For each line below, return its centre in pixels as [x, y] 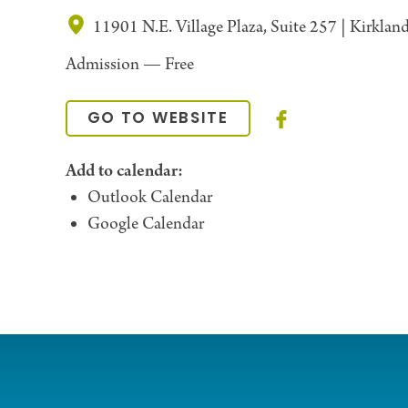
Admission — [113, 66]
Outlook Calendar [149, 199]
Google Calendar [145, 225]
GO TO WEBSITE [158, 119]
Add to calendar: [124, 172]
